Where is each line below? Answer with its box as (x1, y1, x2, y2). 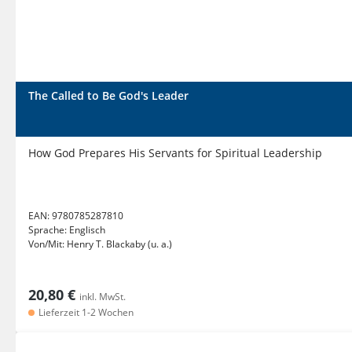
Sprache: (28, 223, 69, 236)
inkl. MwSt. (79, 290, 126, 303)
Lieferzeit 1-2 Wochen (36, 306, 134, 319)
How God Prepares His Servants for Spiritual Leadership (28, 145, 322, 160)
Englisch (69, 223, 105, 236)
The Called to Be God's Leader (28, 88, 189, 103)
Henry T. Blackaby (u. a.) (67, 237, 172, 251)
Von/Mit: (28, 237, 67, 251)
